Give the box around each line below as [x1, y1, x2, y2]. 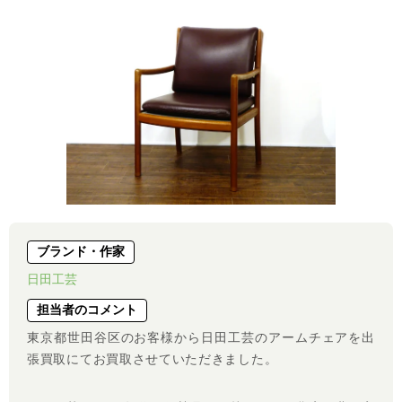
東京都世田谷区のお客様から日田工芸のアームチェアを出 [27, 330, 375, 345]
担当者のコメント [37, 303, 137, 318]
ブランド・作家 [37, 245, 125, 259]
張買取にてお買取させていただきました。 [27, 352, 278, 367]
